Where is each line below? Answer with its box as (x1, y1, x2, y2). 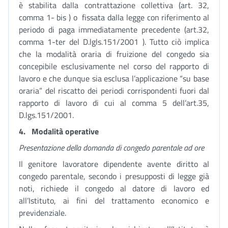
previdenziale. (19, 207, 66, 219)
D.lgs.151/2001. (19, 109, 74, 121)
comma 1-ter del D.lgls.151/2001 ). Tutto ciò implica (19, 36, 209, 48)
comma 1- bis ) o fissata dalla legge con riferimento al (19, 11, 209, 23)
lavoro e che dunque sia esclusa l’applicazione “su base (19, 72, 209, 84)
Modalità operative (32, 125, 99, 137)
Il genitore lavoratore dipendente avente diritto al (19, 158, 209, 170)
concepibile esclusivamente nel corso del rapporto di (19, 60, 209, 72)
